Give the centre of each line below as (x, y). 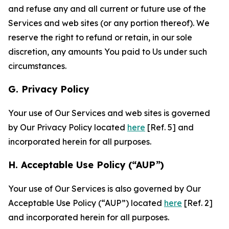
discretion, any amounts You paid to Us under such (108, 52)
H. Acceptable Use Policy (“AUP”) (86, 165)
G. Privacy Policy (49, 89)
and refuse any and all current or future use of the (107, 9)
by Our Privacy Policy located (68, 127)
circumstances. (37, 66)
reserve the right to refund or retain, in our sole (100, 37)
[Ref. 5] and (169, 127)
